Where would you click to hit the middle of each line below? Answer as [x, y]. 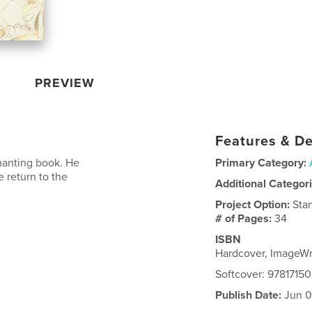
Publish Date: [249, 295]
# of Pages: [245, 219]
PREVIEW [65, 83]
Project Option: [254, 205]
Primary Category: [261, 163]
